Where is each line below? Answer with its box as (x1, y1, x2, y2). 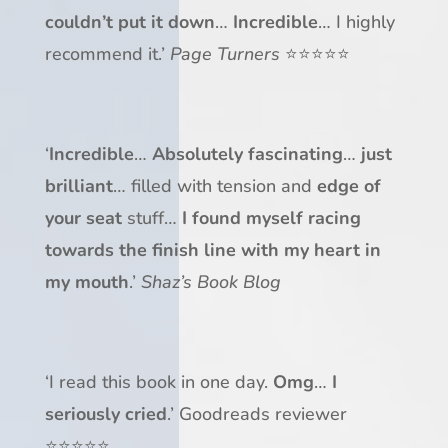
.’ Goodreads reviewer (166, 402, 347, 427)
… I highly (317, 10, 395, 35)
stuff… (121, 206, 182, 231)
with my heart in (240, 238, 381, 263)
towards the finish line (44, 238, 236, 263)
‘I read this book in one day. (44, 370, 273, 395)
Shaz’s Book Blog (140, 270, 281, 295)
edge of (316, 174, 381, 199)
